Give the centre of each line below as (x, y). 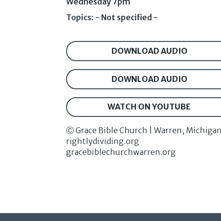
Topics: (80, 18)
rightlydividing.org (103, 141)
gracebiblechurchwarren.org (121, 152)
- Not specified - (127, 18)
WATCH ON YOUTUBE (149, 107)
